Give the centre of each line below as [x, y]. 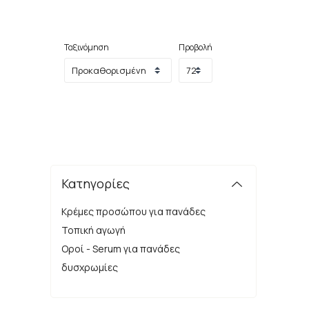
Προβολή [195, 47]
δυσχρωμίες [89, 267]
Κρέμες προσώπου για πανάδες [133, 211]
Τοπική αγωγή [93, 230]
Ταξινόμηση [86, 47]
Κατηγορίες [95, 183]
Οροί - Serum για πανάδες [120, 249]
